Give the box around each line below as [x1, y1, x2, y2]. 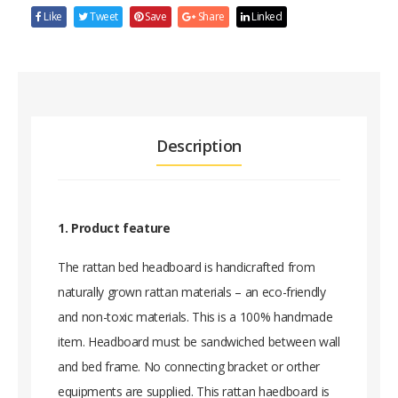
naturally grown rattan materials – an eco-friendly [58, 283, 326, 300]
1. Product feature [58, 219, 171, 236]
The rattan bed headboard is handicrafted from [58, 258, 315, 275]
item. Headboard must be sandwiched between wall [58, 332, 340, 350]
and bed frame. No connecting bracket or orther [58, 357, 320, 375]
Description [155, 134, 243, 156]
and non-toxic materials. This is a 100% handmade [58, 307, 333, 325]
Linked [249, 8, 283, 24]
